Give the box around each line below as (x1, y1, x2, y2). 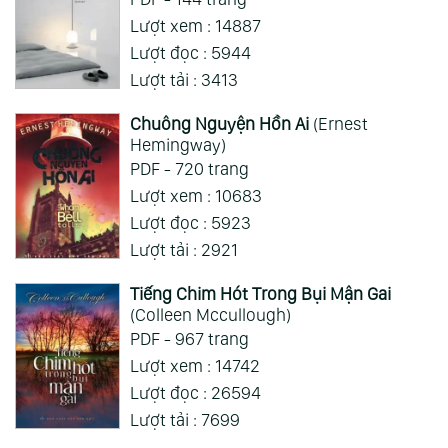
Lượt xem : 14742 (129, 355, 260, 377)
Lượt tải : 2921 (129, 239, 238, 261)
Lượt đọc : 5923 (129, 212, 251, 234)
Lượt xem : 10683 (129, 185, 262, 207)
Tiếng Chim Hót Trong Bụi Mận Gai (129, 283, 391, 305)
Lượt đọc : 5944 (129, 42, 251, 64)
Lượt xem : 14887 (129, 15, 261, 37)
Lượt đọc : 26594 (129, 382, 261, 404)
